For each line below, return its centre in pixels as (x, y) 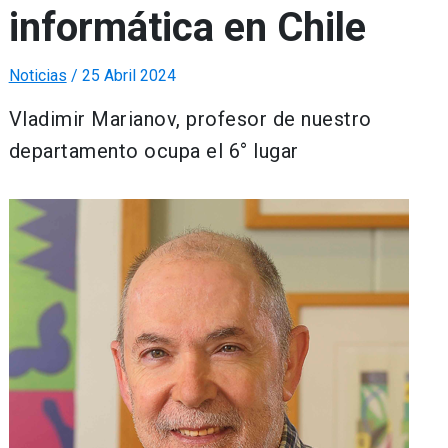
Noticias (37, 76)
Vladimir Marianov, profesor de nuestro (190, 119)
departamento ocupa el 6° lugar (153, 151)
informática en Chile (187, 28)
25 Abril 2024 (128, 76)
